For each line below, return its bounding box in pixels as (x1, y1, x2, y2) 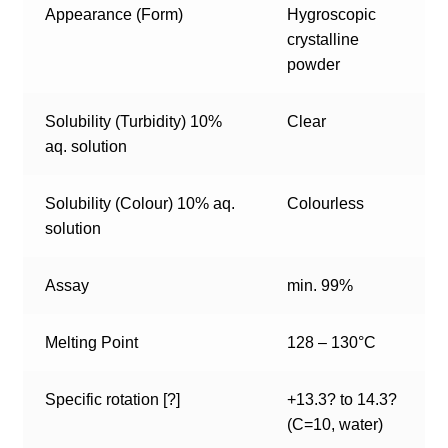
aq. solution (45, 138, 128, 156)
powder (287, 56, 341, 74)
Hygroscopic (287, 6, 377, 24)
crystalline (287, 31, 360, 49)
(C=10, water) (287, 416, 384, 434)
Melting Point (45, 334, 139, 352)
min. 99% (287, 277, 354, 295)
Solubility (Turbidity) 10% (45, 113, 223, 131)
